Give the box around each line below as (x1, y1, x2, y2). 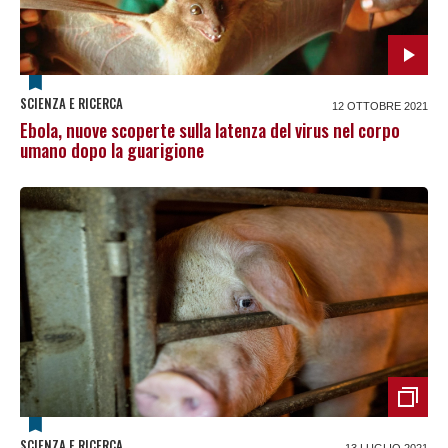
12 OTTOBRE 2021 (332, 100, 428, 113)
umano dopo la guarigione (20, 137, 204, 164)
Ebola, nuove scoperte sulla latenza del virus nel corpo (20, 117, 400, 144)
